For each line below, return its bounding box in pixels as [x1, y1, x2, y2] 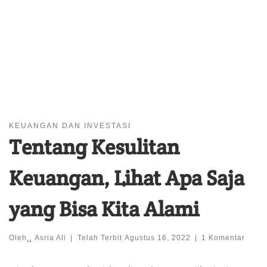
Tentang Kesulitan [9, 133, 179, 160]
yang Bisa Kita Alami [9, 195, 199, 222]
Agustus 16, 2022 [124, 233, 191, 241]
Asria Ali [35, 233, 66, 241]
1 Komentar [201, 233, 246, 241]
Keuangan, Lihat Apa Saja [9, 164, 244, 191]
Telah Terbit [77, 233, 125, 241]
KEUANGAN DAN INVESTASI [9, 121, 131, 129]
